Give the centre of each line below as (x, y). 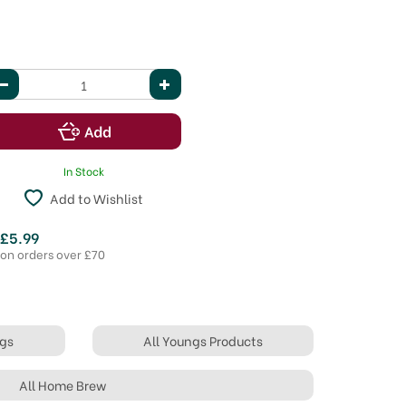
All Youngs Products (203, 340)
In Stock (84, 171)
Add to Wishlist (97, 198)
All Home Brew (62, 385)
